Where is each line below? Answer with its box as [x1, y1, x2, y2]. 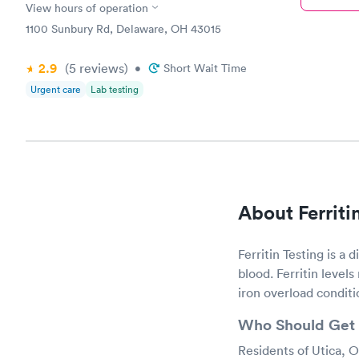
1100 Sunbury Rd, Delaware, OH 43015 [26, 21, 221, 36]
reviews [76, 59, 124, 76]
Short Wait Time [163, 60, 247, 75]
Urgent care [30, 82, 81, 96]
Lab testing [91, 82, 139, 96]
